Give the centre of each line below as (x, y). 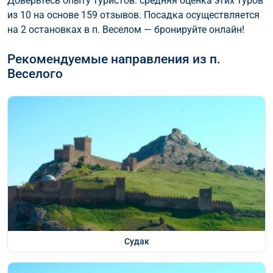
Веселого (35, 73)
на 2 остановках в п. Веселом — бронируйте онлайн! (126, 29)
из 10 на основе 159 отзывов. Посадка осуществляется (133, 15)
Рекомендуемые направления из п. (114, 59)
